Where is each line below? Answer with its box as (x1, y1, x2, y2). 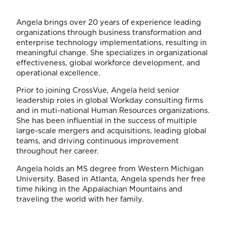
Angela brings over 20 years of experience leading (16, 17, 201, 26)
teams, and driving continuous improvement (16, 136, 179, 145)
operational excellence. (16, 68, 104, 77)
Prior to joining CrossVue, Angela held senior (16, 86, 179, 95)
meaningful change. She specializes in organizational (16, 48, 208, 57)
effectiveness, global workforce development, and (16, 58, 200, 67)
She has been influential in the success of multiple (16, 116, 197, 125)
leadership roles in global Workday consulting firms (16, 96, 203, 105)
